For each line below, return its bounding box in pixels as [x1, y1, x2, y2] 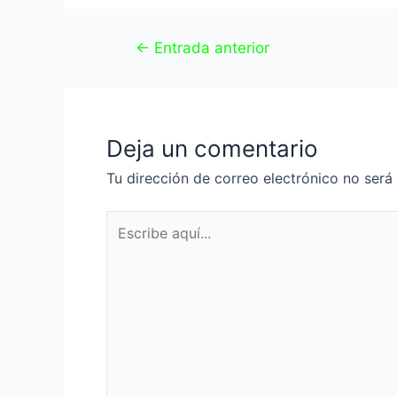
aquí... [105, 233, 144, 252]
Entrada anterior [149, 37, 269, 57]
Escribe [105, 211, 155, 230]
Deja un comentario [106, 134, 318, 162]
